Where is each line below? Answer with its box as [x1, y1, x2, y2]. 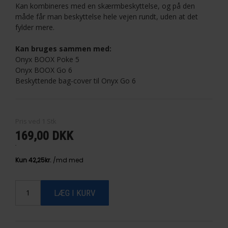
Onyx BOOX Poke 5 [15, 54, 79, 64]
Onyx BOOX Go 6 [15, 65, 72, 75]
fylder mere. [15, 22, 54, 32]
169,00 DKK [15, 128, 73, 143]
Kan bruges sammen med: [15, 43, 111, 53]
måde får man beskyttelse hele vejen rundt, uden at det [15, 11, 198, 21]
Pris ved [15, 116, 40, 126]
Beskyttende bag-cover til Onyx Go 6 [15, 75, 136, 85]
